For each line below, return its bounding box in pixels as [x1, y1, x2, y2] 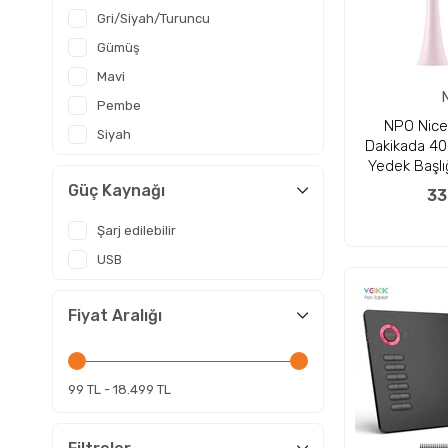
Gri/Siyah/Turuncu [97, 11, 210, 26]
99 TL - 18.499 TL [68, 382, 171, 397]
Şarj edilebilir [97, 223, 176, 238]
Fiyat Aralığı [68, 306, 162, 325]
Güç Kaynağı [68, 181, 165, 200]
